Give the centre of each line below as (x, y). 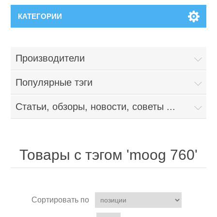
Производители (50, 58)
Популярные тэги (54, 82)
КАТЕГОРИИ (40, 16)
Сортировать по (60, 200)
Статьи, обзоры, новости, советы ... (96, 106)
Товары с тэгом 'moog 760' (108, 155)
